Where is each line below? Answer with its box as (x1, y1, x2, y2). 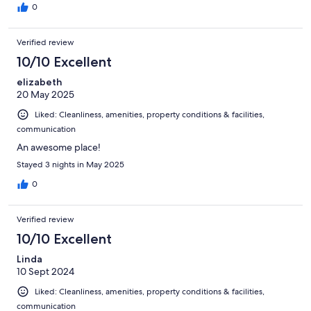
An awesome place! (17, 141, 101, 154)
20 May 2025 (17, 88, 74, 101)
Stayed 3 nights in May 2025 (17, 159, 124, 171)
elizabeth (17, 76, 62, 89)
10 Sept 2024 (17, 265, 74, 278)
